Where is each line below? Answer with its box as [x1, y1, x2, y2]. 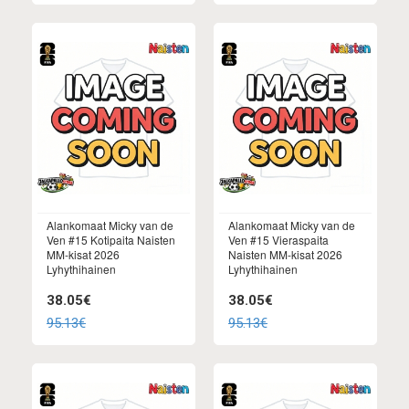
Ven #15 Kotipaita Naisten [47, 231, 175, 247]
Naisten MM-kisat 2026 [228, 246, 342, 262]
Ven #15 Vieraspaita [228, 231, 329, 247]
